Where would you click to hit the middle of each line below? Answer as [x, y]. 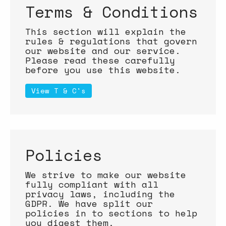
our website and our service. [103, 50]
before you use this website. [103, 70]
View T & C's [59, 91]
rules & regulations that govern [111, 41]
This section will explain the [106, 31]
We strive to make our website [106, 175]
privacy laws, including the [100, 194]
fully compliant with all [92, 184]
